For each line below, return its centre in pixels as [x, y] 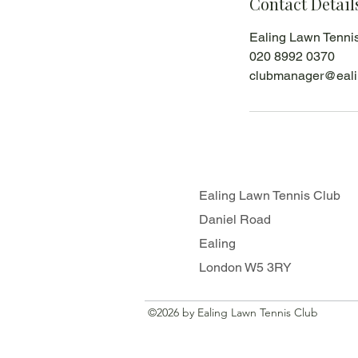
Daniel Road [235, 219]
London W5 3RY [245, 267]
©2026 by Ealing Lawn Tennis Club [233, 312]
